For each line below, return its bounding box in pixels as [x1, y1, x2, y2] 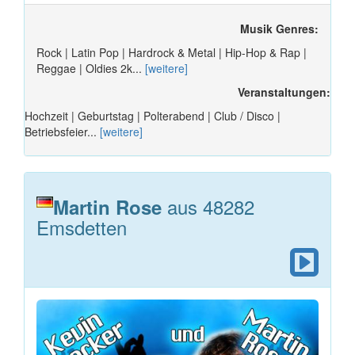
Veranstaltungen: [238, 83, 330, 100]
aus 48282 [162, 192, 254, 220]
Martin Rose [53, 193, 162, 220]
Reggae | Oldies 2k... [36, 59, 145, 76]
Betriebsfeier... [25, 123, 100, 139]
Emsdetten [36, 212, 127, 241]
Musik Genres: [240, 20, 319, 36]
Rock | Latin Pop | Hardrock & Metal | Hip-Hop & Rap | [36, 44, 307, 60]
